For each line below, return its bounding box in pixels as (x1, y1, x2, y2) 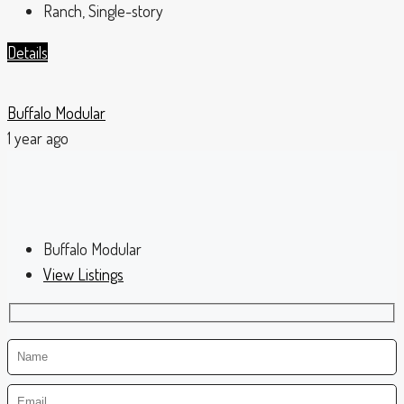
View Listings (43, 264, 124, 285)
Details (7, 42, 48, 63)
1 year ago (7, 128, 69, 149)
